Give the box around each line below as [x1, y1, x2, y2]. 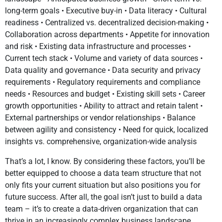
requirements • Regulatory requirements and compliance [5, 77, 200, 87]
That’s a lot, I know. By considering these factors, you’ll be [5, 157, 205, 166]
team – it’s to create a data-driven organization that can [5, 204, 198, 214]
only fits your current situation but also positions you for [5, 180, 200, 190]
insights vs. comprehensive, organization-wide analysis [5, 137, 197, 147]
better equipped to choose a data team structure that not [5, 168, 201, 178]
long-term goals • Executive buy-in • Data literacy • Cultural [5, 6, 207, 16]
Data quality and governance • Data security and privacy [5, 65, 201, 75]
